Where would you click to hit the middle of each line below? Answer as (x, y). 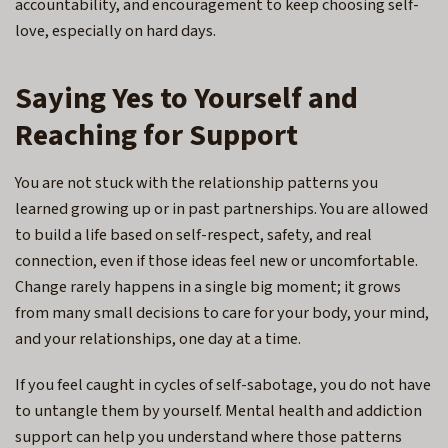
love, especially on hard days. (118, 30)
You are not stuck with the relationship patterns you (196, 182)
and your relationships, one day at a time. (161, 338)
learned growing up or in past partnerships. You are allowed (221, 208)
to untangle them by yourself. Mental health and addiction (218, 410)
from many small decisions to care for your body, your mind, (222, 312)
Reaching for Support (156, 135)
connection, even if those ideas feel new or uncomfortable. (216, 260)
